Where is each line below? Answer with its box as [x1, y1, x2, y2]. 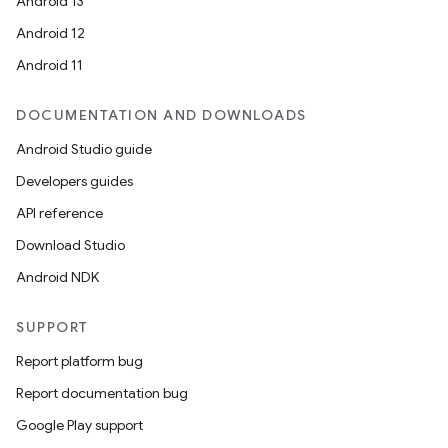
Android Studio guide [16, 140, 152, 158]
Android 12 [16, 24, 85, 42]
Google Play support [16, 416, 143, 434]
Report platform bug [16, 352, 143, 370]
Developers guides [16, 172, 133, 190]
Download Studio [16, 236, 125, 254]
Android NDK [16, 268, 99, 286]
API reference [16, 204, 103, 222]
